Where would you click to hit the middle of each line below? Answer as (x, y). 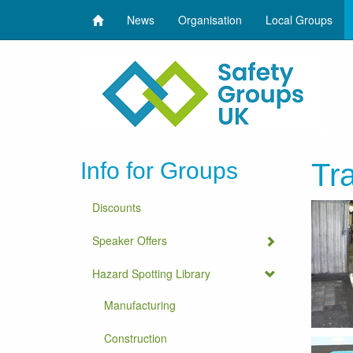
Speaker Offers (130, 240)
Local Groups (299, 20)
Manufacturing (140, 305)
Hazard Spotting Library (151, 273)
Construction (136, 338)
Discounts (117, 207)
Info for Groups (159, 171)
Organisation (210, 20)
